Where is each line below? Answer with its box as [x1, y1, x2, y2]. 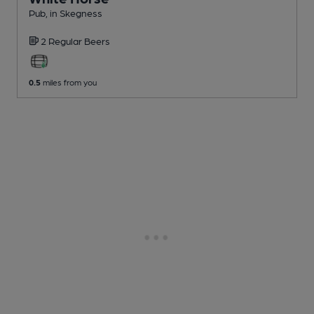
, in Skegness [46, 6, 102, 18]
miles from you [41, 76, 97, 87]
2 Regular [41, 34, 84, 46]
